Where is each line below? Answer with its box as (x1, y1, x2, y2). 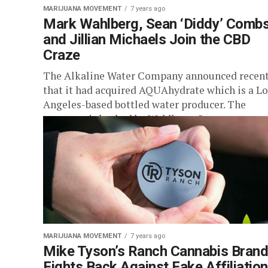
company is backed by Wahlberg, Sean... (43, 112, 227, 126)
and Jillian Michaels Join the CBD (43, 31, 251, 48)
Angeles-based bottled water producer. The (43, 98, 246, 111)
